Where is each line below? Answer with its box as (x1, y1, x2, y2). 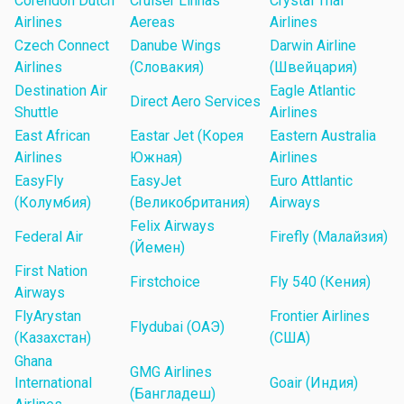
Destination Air (14, 82, 107, 100)
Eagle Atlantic (270, 82, 355, 100)
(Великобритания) (130, 194, 250, 212)
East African (14, 127, 90, 145)
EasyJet (130, 172, 181, 190)
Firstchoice (130, 273, 200, 291)
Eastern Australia (270, 127, 376, 145)
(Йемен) (130, 239, 185, 257)
